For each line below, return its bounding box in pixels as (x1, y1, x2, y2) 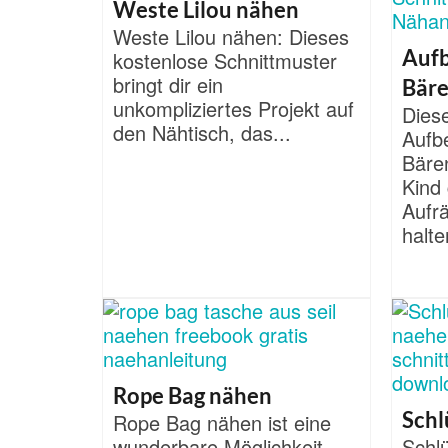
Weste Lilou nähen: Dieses (113, 22, 349, 52)
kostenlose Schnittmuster (113, 46, 337, 76)
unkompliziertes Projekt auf (113, 94, 354, 124)
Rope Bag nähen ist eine (113, 408, 331, 438)
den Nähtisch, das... (113, 118, 291, 148)
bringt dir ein (113, 70, 223, 100)
